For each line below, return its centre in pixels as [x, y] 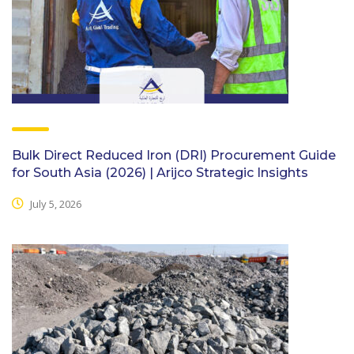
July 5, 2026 [55, 204]
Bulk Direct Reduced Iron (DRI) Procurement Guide [174, 155]
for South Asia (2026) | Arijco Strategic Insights [160, 172]
